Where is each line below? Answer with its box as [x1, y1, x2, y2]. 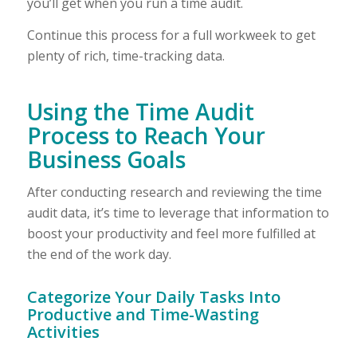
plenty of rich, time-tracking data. [26, 46, 225, 65]
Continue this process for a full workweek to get [26, 25, 316, 44]
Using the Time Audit [26, 96, 254, 127]
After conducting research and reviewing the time [26, 183, 322, 202]
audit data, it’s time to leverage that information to [26, 204, 329, 222]
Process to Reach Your [26, 120, 265, 151]
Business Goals [26, 143, 186, 175]
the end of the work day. [26, 245, 171, 264]
